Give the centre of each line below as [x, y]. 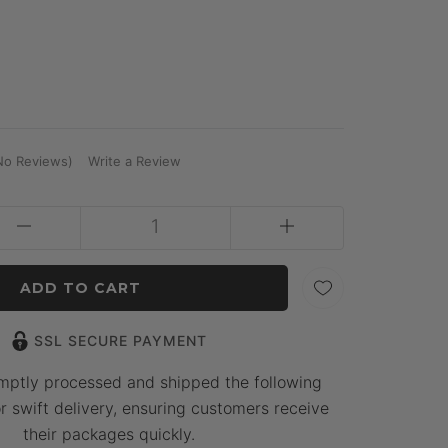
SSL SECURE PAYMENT [120, 340]
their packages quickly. [108, 433]
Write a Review [134, 160]
